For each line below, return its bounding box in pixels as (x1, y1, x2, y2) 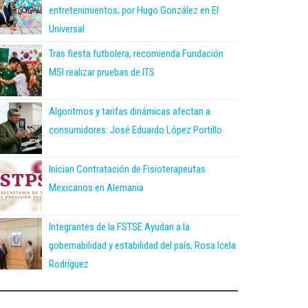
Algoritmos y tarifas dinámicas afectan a (49, 104, 210, 118)
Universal (49, 22, 85, 35)
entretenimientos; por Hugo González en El (49, 3, 219, 16)
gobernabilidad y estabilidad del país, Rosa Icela (49, 239, 236, 252)
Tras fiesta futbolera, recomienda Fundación (49, 47, 223, 60)
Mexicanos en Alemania (49, 181, 144, 194)
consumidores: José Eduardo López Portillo (49, 123, 222, 136)
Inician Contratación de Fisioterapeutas (49, 162, 206, 175)
